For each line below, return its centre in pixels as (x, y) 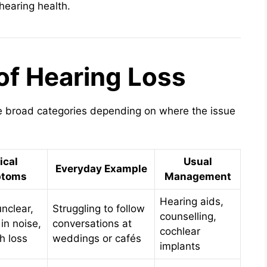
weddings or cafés (97, 238)
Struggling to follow (99, 208)
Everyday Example (101, 168)
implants (180, 246)
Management (198, 176)
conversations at (92, 223)
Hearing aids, (192, 201)
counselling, (188, 216)
